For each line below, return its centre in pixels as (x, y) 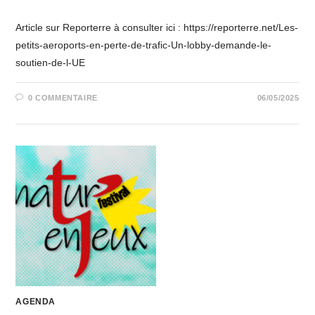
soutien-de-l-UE (51, 63)
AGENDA (36, 302)
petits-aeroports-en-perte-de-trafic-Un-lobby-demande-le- (144, 45)
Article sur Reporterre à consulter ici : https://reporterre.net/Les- (157, 27)
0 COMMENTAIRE (63, 98)
